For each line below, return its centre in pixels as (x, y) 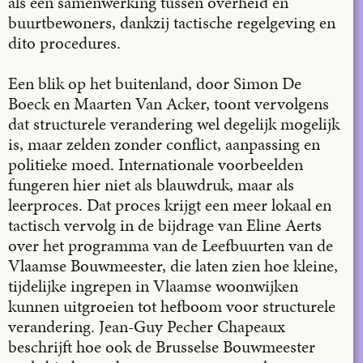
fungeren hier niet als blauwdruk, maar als (151, 184)
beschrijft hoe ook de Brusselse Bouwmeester (162, 346)
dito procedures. (64, 43)
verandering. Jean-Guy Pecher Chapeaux (147, 326)
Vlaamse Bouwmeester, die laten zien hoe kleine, (173, 265)
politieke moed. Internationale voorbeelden (156, 164)
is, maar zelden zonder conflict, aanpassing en (164, 144)
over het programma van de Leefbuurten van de (171, 245)
